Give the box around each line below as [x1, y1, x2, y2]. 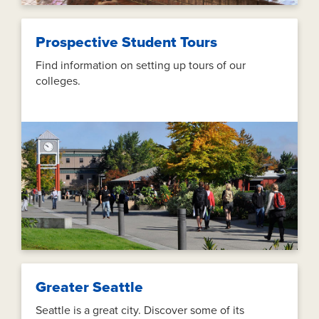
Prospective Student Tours [36, 33, 217, 52]
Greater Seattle [36, 278, 143, 297]
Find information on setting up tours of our [36, 58, 246, 73]
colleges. [36, 74, 80, 89]
